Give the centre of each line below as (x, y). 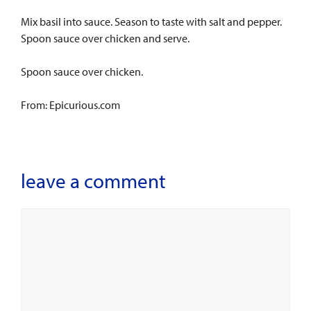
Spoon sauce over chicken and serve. (105, 38)
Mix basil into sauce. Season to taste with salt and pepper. (151, 22)
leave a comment (93, 180)
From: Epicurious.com (70, 105)
